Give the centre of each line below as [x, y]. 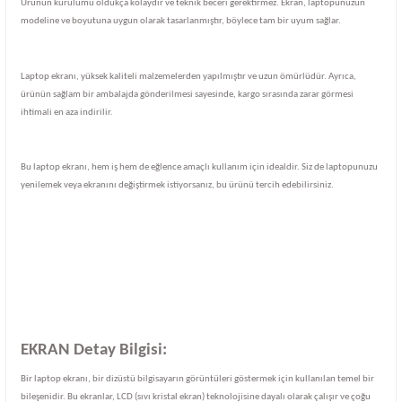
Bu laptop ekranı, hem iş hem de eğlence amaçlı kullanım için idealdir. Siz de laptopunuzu [199, 168]
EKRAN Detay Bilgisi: [94, 351]
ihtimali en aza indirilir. [67, 112]
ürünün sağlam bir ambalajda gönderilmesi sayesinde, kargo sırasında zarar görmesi [187, 94]
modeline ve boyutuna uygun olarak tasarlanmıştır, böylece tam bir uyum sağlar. [181, 22]
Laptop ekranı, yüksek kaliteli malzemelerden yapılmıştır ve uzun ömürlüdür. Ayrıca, [188, 76]
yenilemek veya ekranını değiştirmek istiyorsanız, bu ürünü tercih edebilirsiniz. [177, 186]
